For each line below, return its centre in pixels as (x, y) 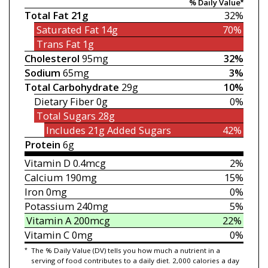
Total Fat (46, 16)
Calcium (43, 178)
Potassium (49, 206)
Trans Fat (58, 44)
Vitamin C (47, 235)
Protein (42, 145)
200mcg (91, 221)
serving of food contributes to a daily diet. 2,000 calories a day (135, 260)
